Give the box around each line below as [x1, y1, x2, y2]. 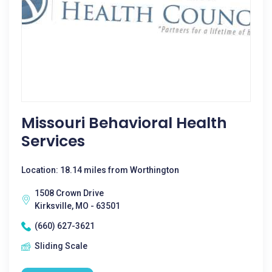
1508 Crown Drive [35, 188, 104, 198]
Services [21, 131, 85, 152]
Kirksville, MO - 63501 [35, 201, 120, 211]
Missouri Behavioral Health [21, 112, 227, 134]
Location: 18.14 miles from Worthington [21, 165, 179, 175]
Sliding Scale [35, 241, 87, 251]
